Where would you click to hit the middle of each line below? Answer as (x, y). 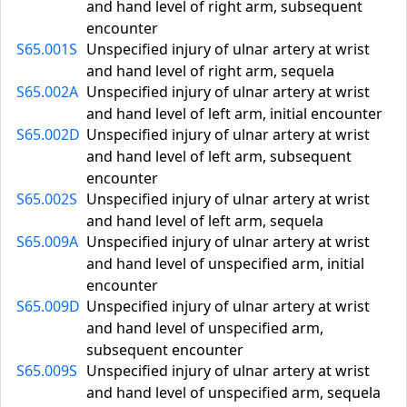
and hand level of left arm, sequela (205, 221)
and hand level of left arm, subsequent (219, 156)
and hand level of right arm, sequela (210, 71)
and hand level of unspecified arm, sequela (233, 392)
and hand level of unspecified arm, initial (225, 263)
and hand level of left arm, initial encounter (234, 114)
